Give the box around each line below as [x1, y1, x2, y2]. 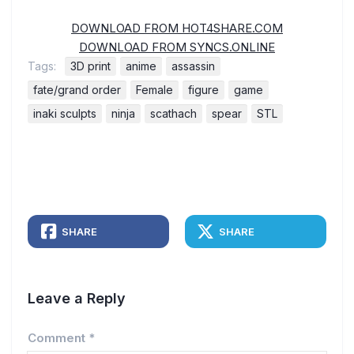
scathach [150, 106, 197, 120]
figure [188, 82, 219, 96]
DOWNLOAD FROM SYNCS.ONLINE [79, 39, 275, 55]
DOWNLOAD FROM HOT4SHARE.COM [71, 20, 283, 36]
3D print [70, 58, 111, 73]
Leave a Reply [28, 289, 126, 307]
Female [136, 82, 173, 96]
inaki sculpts [33, 106, 96, 120]
